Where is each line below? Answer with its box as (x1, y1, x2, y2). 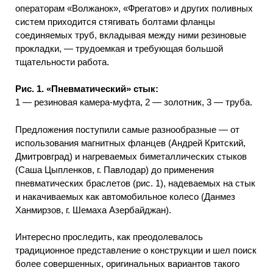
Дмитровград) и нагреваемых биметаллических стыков (15, 151, 247, 161)
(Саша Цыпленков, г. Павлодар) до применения (15, 164, 214, 175)
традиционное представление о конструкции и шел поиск (15, 245, 257, 256)
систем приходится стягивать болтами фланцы (15, 16, 215, 27)
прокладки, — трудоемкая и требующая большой (15, 43, 223, 54)
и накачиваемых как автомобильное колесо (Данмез (15, 191, 235, 202)
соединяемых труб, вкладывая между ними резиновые (15, 29, 246, 40)
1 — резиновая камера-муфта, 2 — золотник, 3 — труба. (15, 97, 252, 108)
